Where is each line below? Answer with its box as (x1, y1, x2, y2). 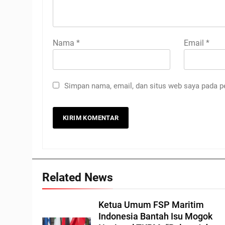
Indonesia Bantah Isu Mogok (98, 211, 213, 221)
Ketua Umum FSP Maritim (98, 200, 204, 210)
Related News (42, 170, 113, 184)
